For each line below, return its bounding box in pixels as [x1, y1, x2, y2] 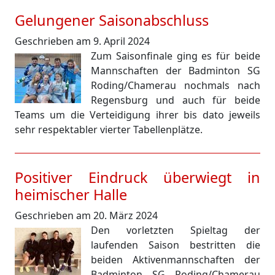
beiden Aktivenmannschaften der [91, 253, 260, 266]
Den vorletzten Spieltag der [91, 223, 260, 237]
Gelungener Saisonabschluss [15, 10, 209, 30]
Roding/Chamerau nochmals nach [91, 79, 260, 92]
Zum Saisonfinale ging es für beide [91, 49, 260, 63]
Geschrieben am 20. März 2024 [15, 209, 158, 222]
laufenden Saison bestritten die [91, 238, 260, 252]
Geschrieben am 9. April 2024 [15, 34, 150, 48]
